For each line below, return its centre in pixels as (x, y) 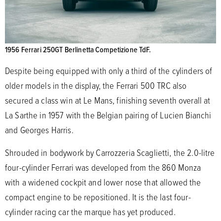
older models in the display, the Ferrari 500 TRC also (96, 85)
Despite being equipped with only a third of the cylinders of (109, 70)
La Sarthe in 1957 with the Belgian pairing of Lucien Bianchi (108, 115)
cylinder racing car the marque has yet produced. (91, 211)
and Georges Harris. (40, 129)
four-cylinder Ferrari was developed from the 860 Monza (103, 167)
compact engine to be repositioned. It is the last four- (98, 197)
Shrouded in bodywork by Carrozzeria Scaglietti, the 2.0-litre (110, 152)
